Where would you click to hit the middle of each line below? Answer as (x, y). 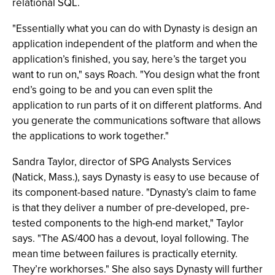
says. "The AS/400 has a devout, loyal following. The (131, 238)
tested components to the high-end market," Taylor (128, 223)
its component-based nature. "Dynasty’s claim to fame (134, 192)
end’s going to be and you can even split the (113, 90)
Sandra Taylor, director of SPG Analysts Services (122, 161)
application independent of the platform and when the (135, 44)
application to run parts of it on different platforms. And (137, 105)
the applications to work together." (91, 136)
